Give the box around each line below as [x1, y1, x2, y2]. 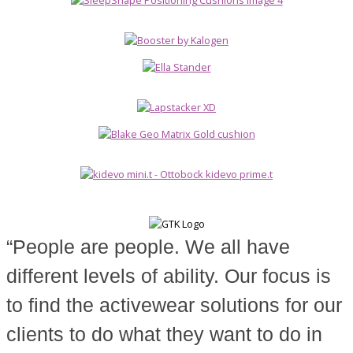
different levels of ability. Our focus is [6, 265, 331, 288]
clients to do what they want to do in [6, 323, 322, 346]
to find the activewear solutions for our [6, 294, 342, 317]
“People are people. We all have [6, 236, 290, 258]
